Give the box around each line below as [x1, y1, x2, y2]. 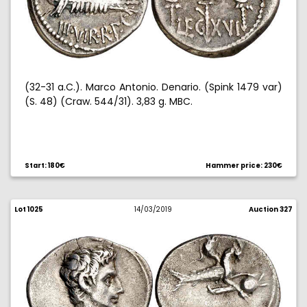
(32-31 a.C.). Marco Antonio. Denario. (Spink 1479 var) [25, 80, 282, 94]
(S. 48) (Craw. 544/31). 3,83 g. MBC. [25, 95, 193, 108]
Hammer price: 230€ [206, 161, 282, 170]
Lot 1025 [14, 205, 43, 214]
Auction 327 [248, 205, 293, 214]
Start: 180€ [25, 161, 65, 170]
